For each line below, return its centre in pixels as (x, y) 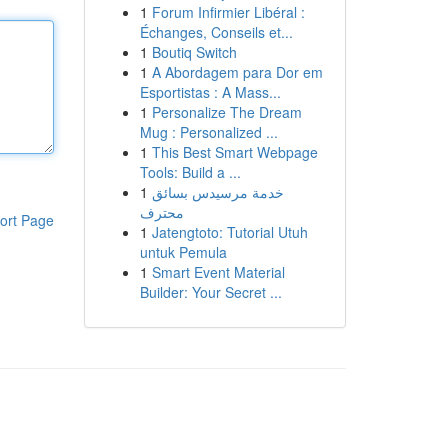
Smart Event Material (218, 272)
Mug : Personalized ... (208, 132)
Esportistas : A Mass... (210, 92)
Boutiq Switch (194, 52)
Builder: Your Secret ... (210, 292)
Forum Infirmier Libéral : (228, 12)
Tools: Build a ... (190, 172)
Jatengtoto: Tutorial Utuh (229, 232)
